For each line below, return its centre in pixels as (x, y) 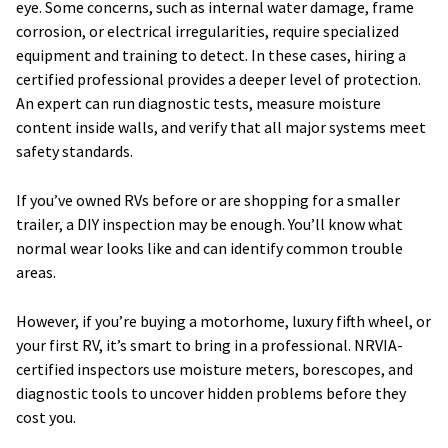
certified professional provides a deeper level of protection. (218, 79)
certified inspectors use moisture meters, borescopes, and (214, 369)
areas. (36, 272)
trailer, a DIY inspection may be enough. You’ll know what (209, 224)
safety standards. (74, 151)
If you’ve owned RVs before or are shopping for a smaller (208, 200)
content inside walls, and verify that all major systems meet (221, 127)
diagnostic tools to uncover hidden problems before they (211, 393)
